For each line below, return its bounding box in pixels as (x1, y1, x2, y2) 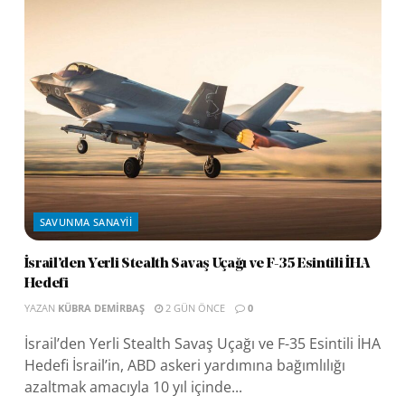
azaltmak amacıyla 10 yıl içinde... (24, 376, 242, 397)
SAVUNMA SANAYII (39, 214, 133, 229)
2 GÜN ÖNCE (162, 300, 225, 315)
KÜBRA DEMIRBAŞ (57, 300, 145, 315)
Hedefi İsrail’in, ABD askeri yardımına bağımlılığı (24, 354, 345, 375)
